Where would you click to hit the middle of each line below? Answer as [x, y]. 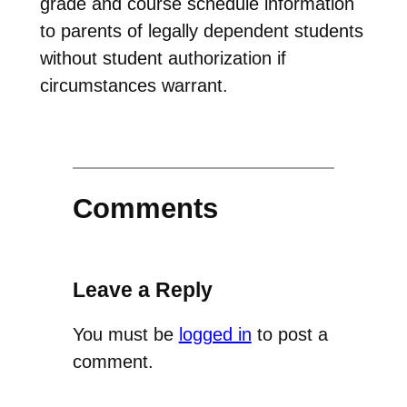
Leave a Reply [142, 290]
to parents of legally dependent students [201, 30]
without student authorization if [163, 58]
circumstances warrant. [134, 85]
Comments [145, 209]
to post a [289, 335]
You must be [125, 335]
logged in [215, 335]
